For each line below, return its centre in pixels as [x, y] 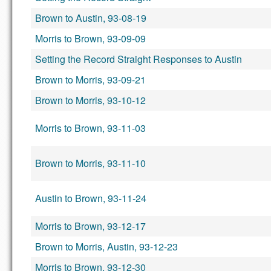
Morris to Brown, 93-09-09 [90, 38]
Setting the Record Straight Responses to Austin [139, 59]
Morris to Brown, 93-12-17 [90, 226]
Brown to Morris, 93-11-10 [90, 163]
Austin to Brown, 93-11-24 [91, 198]
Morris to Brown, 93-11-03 [90, 128]
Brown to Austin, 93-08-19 [91, 18]
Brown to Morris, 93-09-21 [90, 80]
